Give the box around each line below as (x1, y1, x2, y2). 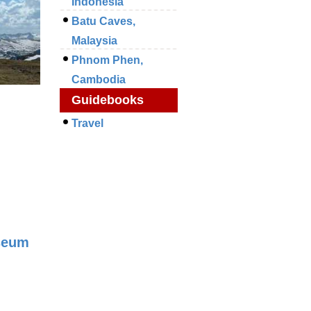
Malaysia (72, 34, 117, 47)
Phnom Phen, (72, 53, 143, 66)
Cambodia (72, 73, 126, 85)
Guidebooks (72, 92, 144, 107)
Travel (72, 117, 103, 129)
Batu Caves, (72, 15, 135, 27)
